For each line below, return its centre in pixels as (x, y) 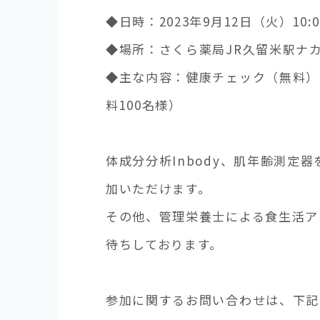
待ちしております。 (164, 244)
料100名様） (144, 104)
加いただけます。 (158, 188)
